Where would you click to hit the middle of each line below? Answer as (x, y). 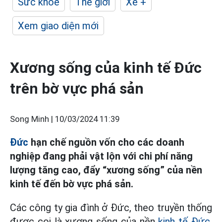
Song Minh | (32, 119)
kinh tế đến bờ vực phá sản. (72, 184)
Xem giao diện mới (58, 26)
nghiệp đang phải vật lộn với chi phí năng (101, 156)
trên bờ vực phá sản (77, 88)
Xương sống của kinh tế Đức (106, 68)
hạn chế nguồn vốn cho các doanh (106, 142)
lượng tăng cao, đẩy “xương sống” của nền (106, 170)
